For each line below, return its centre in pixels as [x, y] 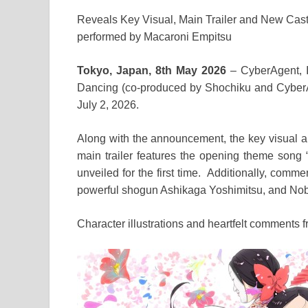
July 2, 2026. [108, 105]
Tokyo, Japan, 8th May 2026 [154, 71]
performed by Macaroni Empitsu [154, 37]
